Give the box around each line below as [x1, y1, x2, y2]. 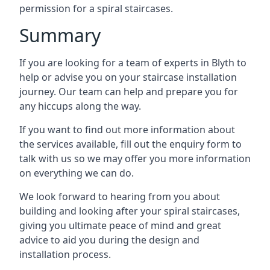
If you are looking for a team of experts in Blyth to [19, 56, 246, 69]
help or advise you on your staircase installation [19, 71, 237, 84]
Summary [19, 23, 101, 48]
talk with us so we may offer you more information [19, 152, 251, 165]
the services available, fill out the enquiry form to [19, 137, 242, 151]
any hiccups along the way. [19, 99, 141, 113]
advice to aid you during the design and [19, 233, 199, 246]
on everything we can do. [19, 166, 134, 180]
